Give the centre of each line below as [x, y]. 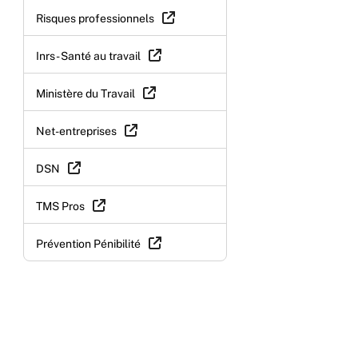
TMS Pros [60, 206]
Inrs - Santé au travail [88, 56]
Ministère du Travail [86, 93]
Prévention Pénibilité [88, 243]
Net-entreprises [76, 131]
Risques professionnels [95, 18]
